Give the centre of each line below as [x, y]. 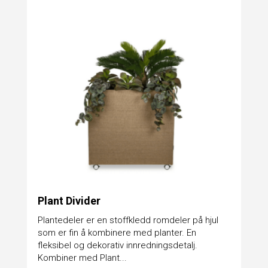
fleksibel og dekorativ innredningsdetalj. [117, 246]
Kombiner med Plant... [82, 258]
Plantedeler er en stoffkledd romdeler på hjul [128, 220]
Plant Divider [69, 201]
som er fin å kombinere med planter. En [117, 233]
